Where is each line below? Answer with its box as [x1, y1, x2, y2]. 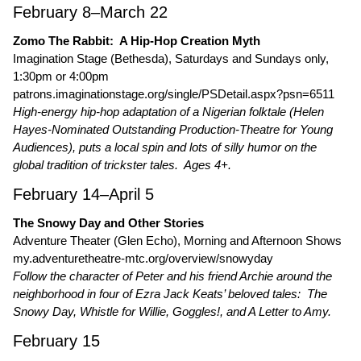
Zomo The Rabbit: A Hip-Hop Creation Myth [13, 34, 260, 48]
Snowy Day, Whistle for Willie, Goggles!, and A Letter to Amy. [13, 305, 331, 318]
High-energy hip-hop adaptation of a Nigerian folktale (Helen [13, 105, 324, 118]
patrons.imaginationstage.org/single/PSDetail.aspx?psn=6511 [13, 87, 334, 101]
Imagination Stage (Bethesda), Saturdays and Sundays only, [13, 52, 329, 65]
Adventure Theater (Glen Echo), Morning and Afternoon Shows [13, 234, 342, 247]
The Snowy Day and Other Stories [13, 216, 204, 230]
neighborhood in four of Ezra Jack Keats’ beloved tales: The [13, 287, 327, 301]
